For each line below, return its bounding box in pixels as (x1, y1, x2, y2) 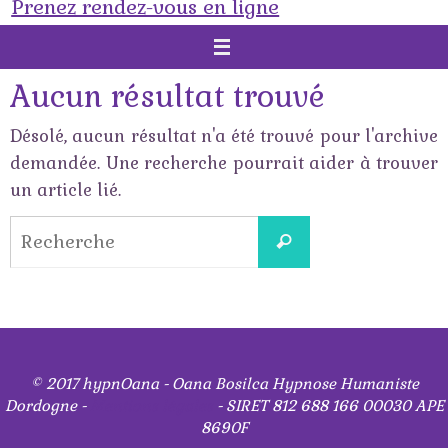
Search (309, 216, 367, 239)
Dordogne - (4, 395, 90, 415)
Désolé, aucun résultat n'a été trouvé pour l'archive (10, 124, 438, 147)
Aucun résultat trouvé (10, 76, 325, 116)
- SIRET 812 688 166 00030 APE (212, 395, 444, 415)
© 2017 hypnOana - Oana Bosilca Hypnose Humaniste (29, 373, 419, 393)
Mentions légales (89, 395, 213, 415)
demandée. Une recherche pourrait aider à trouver (10, 151, 438, 174)
